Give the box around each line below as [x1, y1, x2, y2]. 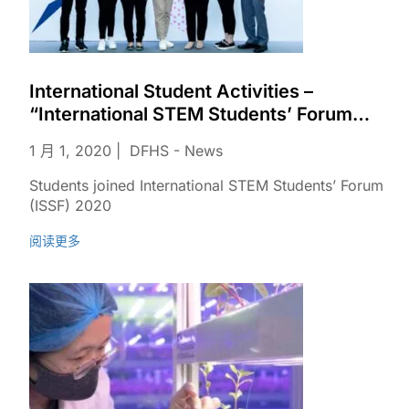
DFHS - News [130, 142, 223, 160]
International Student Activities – [29, 80, 313, 102]
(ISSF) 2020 [29, 196, 111, 215]
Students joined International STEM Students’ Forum [29, 176, 383, 194]
